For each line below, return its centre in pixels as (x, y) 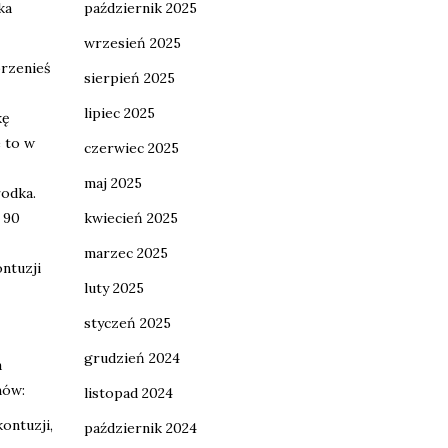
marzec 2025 (125, 253)
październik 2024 (140, 428)
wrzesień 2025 (132, 43)
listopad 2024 (128, 393)
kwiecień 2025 (130, 218)
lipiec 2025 (119, 113)
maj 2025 (112, 183)
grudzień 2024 (131, 358)
